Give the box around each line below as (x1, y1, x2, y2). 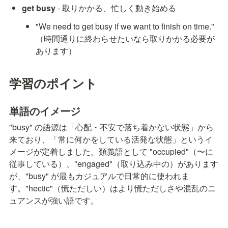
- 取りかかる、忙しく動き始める (55, 2, 177, 14)
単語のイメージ (9, 103, 80, 118)
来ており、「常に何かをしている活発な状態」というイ (9, 133, 213, 145)
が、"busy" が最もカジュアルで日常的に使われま (9, 169, 189, 182)
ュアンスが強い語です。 (9, 194, 99, 206)
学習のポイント (9, 74, 97, 92)
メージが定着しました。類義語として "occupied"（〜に (9, 145, 213, 157)
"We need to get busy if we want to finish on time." (36, 20, 215, 33)
